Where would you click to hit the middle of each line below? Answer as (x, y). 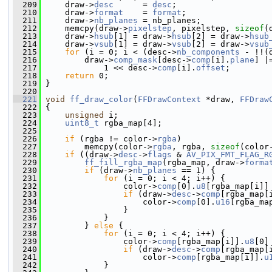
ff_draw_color (101, 99)
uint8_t (82, 123)
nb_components (208, 52)
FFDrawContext (169, 99)
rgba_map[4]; (131, 123)
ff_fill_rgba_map (123, 162)
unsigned (84, 115)
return (80, 76)
